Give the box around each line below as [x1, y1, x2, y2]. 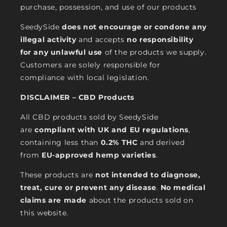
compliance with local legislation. [20, 73, 149, 83]
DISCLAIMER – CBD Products [20, 93, 134, 102]
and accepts [76, 35, 127, 45]
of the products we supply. [102, 48, 207, 57]
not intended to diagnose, [95, 170, 201, 180]
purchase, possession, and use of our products [20, 3, 197, 12]
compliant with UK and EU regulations [34, 125, 189, 135]
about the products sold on [87, 196, 194, 205]
